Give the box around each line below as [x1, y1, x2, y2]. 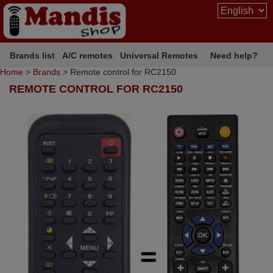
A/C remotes [62, 50, 113, 60]
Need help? [210, 50, 258, 60]
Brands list [10, 50, 55, 60]
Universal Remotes [120, 50, 199, 60]
